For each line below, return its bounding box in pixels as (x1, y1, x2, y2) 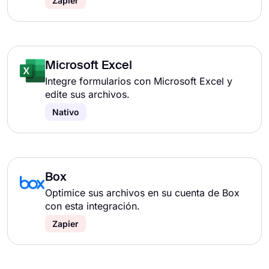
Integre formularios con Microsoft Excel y (45, 75, 232, 87)
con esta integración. (45, 200, 140, 212)
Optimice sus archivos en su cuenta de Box (45, 187, 240, 199)
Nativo (52, 107, 79, 117)
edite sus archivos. (45, 88, 130, 100)
